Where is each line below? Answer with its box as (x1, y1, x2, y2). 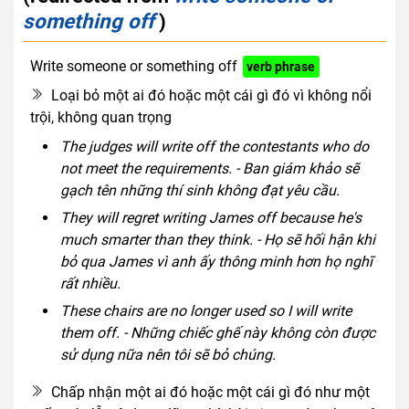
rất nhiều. (59, 274, 121, 292)
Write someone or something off (30, 57, 237, 75)
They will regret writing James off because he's (59, 208, 362, 226)
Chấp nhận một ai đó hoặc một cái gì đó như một (51, 383, 370, 401)
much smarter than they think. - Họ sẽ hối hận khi (59, 230, 375, 248)
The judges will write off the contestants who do (59, 137, 369, 155)
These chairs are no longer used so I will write (59, 301, 351, 320)
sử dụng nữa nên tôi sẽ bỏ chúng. (59, 345, 276, 363)
